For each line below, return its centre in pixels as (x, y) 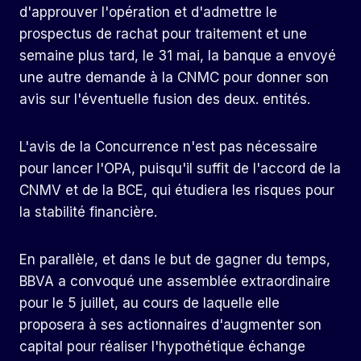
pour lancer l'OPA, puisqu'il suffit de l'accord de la (180, 169)
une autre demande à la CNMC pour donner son (174, 78)
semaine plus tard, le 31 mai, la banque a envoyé (178, 56)
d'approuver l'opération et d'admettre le (148, 12)
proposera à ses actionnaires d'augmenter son (170, 325)
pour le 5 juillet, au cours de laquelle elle (149, 303)
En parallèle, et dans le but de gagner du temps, (175, 260)
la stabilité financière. (88, 212)
